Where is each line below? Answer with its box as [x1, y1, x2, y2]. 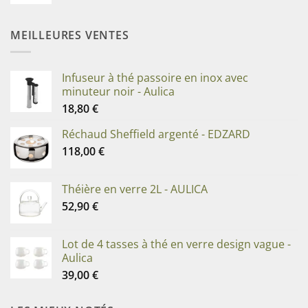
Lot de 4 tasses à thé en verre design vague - [62, 236, 291, 252]
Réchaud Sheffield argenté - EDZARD [62, 126, 250, 142]
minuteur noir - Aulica [62, 84, 175, 100]
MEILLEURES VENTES [10, 27, 129, 43]
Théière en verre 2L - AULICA [62, 181, 208, 197]
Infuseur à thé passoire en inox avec [62, 70, 248, 86]
